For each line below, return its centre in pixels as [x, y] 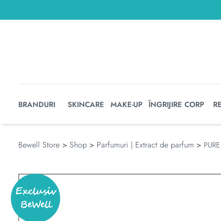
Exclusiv [36, 192]
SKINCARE [86, 104]
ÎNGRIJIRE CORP [176, 104]
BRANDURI [37, 104]
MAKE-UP [127, 104]
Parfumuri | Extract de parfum [145, 145]
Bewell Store [39, 145]
